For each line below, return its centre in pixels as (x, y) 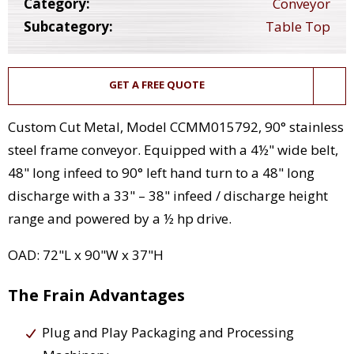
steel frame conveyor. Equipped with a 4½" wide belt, (173, 150)
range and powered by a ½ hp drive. (120, 219)
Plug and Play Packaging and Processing (168, 333)
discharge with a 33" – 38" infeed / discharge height (168, 196)
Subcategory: (68, 27)
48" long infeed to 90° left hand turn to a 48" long (161, 173)
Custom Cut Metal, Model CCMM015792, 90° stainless (176, 127)
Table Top (298, 27)
